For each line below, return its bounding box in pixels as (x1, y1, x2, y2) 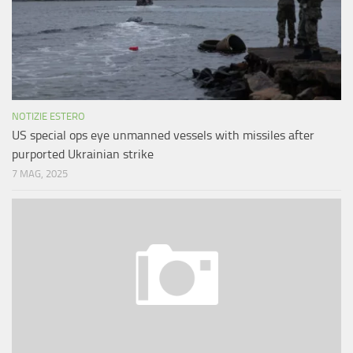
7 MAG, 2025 (12, 168, 68, 180)
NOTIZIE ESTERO (12, 110, 85, 123)
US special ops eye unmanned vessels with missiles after (12, 128, 314, 143)
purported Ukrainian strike (12, 147, 154, 162)
